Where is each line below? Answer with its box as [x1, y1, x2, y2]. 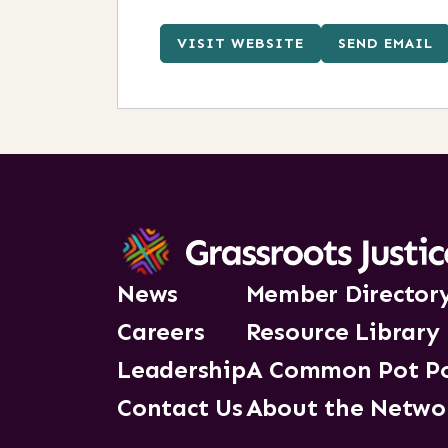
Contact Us [117, 393, 243, 422]
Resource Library [245, 317, 440, 346]
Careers [117, 317, 205, 346]
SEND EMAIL [338, 34, 433, 52]
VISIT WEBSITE [177, 34, 304, 52]
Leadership [117, 355, 246, 384]
